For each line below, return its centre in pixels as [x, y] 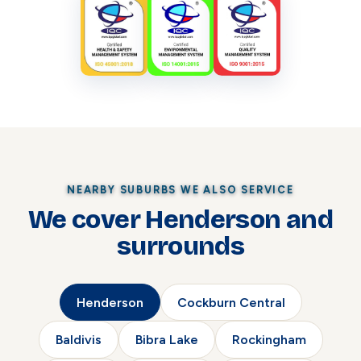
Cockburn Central [231, 302]
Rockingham [269, 340]
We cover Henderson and [180, 220]
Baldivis [78, 340]
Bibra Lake [166, 340]
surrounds [180, 247]
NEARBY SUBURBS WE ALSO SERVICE [180, 189]
